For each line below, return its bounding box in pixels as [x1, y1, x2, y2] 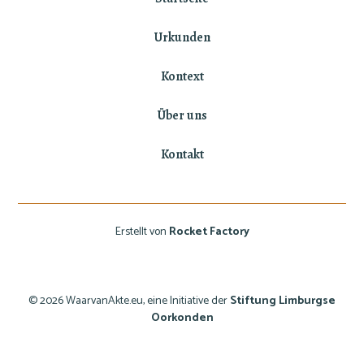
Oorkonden [150, 308, 214, 327]
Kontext [160, 67, 204, 85]
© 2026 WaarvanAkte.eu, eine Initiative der [28, 291, 230, 310]
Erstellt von [115, 222, 169, 241]
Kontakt [160, 145, 204, 163]
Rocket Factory [168, 222, 249, 241]
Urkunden [154, 28, 210, 46]
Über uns [157, 106, 207, 124]
